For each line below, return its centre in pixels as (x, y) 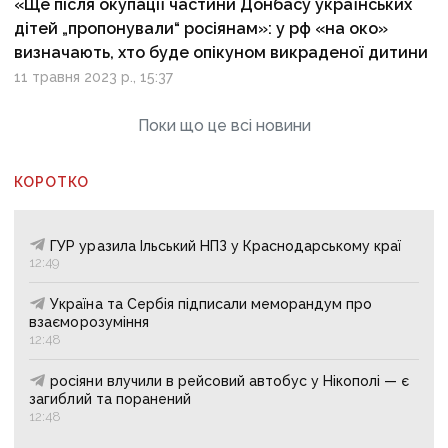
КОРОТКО (52, 181)
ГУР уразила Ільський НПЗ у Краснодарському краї (226, 245)
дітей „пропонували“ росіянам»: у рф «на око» (201, 28)
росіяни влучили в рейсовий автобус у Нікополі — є (230, 381)
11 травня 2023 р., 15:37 (94, 76)
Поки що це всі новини (224, 125)
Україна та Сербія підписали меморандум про (211, 304)
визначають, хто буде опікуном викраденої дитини (221, 52)
